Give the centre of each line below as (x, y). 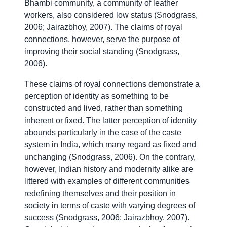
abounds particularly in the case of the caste (103, 133)
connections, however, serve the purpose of (102, 40)
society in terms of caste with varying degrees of (110, 206)
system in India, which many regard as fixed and (110, 145)
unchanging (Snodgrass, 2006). (82, 157)
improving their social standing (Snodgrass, (102, 52)
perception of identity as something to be (97, 96)
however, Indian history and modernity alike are (109, 169)
